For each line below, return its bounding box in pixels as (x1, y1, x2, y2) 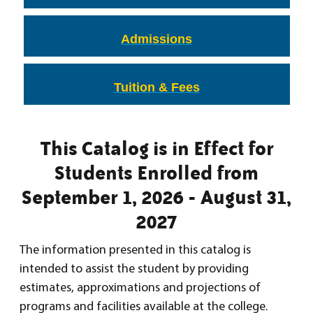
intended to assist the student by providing (20, 262, 249, 276)
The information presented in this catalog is (20, 243, 251, 257)
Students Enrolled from (54, 160, 259, 184)
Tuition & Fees (113, 80, 200, 94)
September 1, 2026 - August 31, (22, 184, 291, 209)
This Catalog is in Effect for (40, 136, 273, 160)
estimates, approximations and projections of (20, 281, 261, 295)
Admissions (121, 31, 192, 46)
